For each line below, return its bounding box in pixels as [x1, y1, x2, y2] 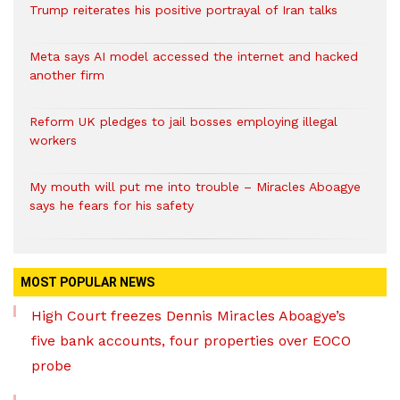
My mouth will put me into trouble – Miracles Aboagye [29, 179, 361, 195]
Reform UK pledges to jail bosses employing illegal [29, 114, 337, 129]
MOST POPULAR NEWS [21, 275, 154, 290]
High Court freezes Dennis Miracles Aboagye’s [31, 307, 346, 325]
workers [29, 133, 77, 148]
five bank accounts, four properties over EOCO [31, 332, 351, 350]
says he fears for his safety [29, 198, 194, 213]
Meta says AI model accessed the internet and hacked [29, 49, 358, 64]
